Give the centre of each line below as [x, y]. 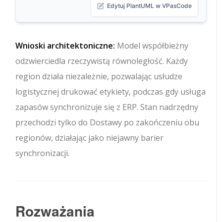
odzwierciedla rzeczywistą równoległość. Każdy [102, 61]
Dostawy [106, 123]
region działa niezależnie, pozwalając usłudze [99, 77]
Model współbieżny [152, 46]
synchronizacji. [43, 153]
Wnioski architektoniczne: [65, 46]
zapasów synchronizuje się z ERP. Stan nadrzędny [107, 107]
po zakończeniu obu [161, 123]
